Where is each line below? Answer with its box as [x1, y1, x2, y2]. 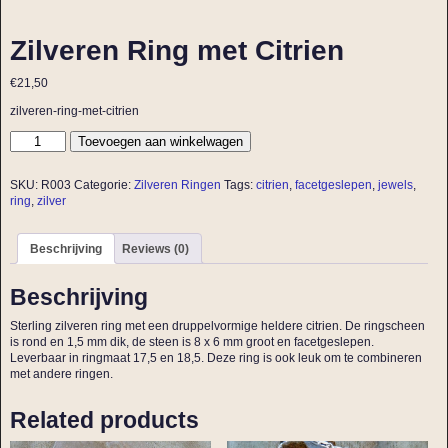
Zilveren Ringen [133, 177, 221, 192]
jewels [377, 177, 413, 192]
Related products [9, 406, 199, 433]
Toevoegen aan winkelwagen [78, 134, 244, 150]
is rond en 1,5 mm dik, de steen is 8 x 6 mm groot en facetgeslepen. [9, 335, 374, 350]
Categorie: [73, 177, 134, 192]
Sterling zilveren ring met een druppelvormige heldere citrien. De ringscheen [9, 319, 425, 334]
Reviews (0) [121, 241, 189, 256]
